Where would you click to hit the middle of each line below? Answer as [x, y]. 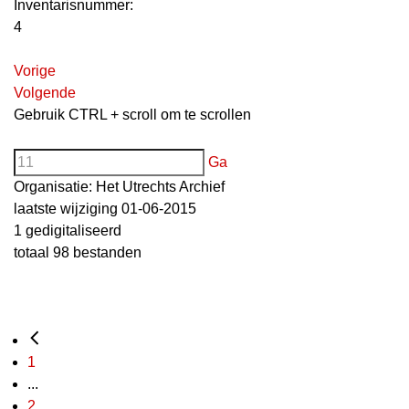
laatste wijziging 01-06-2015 [105, 208]
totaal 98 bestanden [78, 252]
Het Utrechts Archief [160, 186]
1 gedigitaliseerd [68, 230]
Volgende [45, 92]
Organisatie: [55, 186]
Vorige [35, 70]
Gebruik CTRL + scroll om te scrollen [132, 114]
